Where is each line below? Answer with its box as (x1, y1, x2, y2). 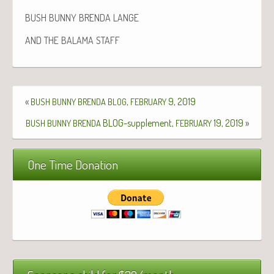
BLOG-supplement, (101, 116, 176, 129)
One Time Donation (28, 156, 118, 172)
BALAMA (61, 34, 94, 46)
